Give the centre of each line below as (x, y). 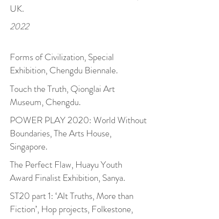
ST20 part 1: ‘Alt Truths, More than (72, 196)
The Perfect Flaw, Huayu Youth (66, 164)
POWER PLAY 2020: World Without (78, 120)
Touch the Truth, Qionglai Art (62, 89)
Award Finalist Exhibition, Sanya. (67, 178)
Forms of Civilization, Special (62, 57)
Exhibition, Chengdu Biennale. (64, 70)
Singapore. (30, 146)
